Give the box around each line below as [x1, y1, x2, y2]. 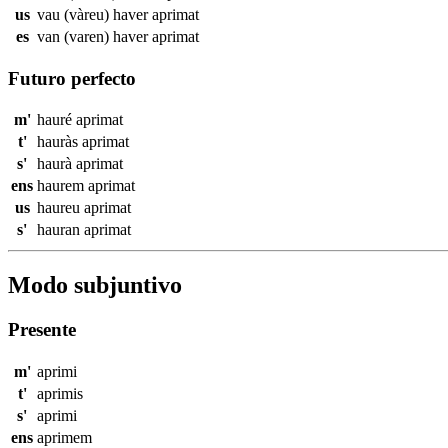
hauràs [37, 133, 82, 151]
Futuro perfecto [8, 67, 136, 89]
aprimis [37, 384, 83, 402]
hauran [37, 221, 84, 239]
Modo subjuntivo [8, 272, 182, 299]
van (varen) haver [37, 27, 152, 45]
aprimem [37, 428, 92, 446]
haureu [37, 199, 84, 217]
